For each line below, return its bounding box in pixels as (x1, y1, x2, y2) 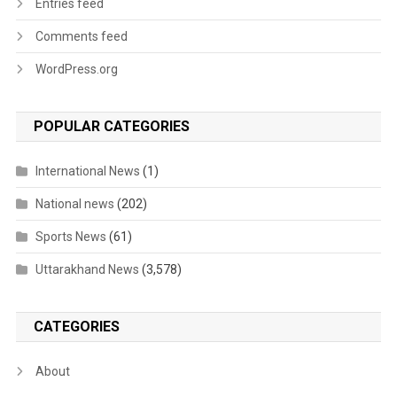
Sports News (35, 230, 106, 245)
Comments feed (35, 29, 128, 44)
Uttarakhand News (35, 262, 139, 277)
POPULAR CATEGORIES (33, 118, 190, 136)
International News (35, 164, 140, 179)
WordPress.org (35, 62, 118, 77)
